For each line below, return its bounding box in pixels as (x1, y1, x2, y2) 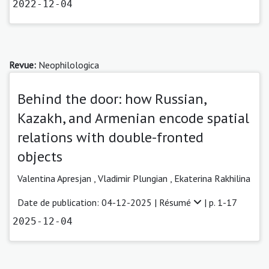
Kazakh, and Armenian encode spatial (17, 108, 249, 127)
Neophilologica (36, 58, 99, 71)
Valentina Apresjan (17, 172, 94, 184)
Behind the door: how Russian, (17, 89, 206, 108)
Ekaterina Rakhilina (174, 172, 250, 184)
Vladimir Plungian (98, 172, 170, 184)
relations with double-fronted (17, 127, 204, 147)
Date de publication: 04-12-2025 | (17, 196, 159, 208)
